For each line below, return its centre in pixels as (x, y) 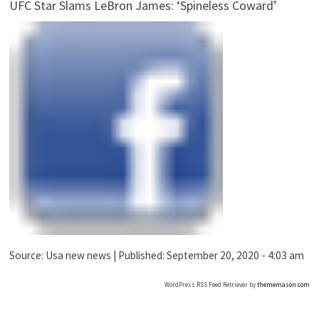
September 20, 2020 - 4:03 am (235, 256)
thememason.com (284, 284)
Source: (27, 256)
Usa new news (78, 256)
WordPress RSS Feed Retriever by (211, 284)
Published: (142, 256)
